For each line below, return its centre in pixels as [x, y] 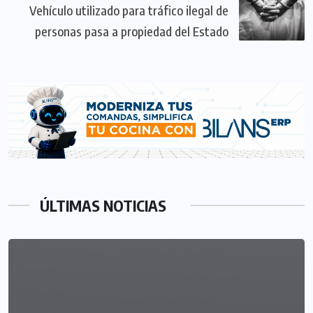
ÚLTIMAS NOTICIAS [103, 205]
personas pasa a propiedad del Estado [132, 31]
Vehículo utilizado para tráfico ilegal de [129, 10]
